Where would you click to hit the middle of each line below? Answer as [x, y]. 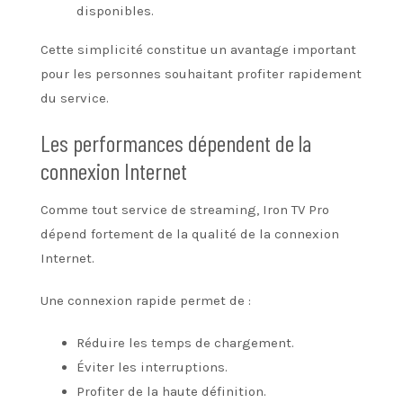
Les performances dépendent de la [176, 142]
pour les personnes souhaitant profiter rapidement [201, 73]
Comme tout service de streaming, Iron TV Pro [185, 209]
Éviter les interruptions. [152, 367]
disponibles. [115, 10]
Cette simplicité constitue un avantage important [198, 49]
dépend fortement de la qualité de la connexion [190, 233]
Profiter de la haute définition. [171, 391]
